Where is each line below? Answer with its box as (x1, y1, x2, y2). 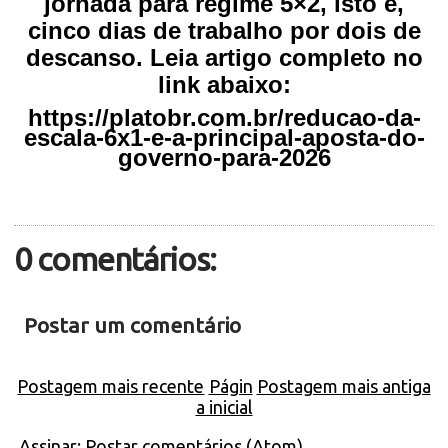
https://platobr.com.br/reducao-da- (27, 103, 421, 131)
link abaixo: (157, 70, 291, 98)
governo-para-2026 (117, 143, 331, 171)
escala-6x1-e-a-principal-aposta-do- (23, 123, 425, 151)
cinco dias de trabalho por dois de (27, 16, 421, 44)
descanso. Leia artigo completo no (25, 43, 423, 71)
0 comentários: (14, 240, 217, 277)
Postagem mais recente (17, 375, 205, 396)
